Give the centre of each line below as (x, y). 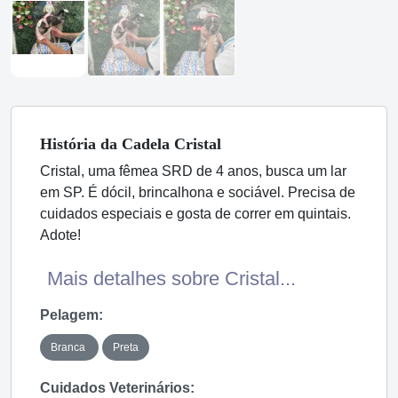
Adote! (60, 235)
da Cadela (135, 144)
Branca (69, 347)
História (70, 144)
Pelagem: (72, 315)
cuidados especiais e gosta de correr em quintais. (195, 214)
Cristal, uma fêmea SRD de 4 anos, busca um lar (193, 171)
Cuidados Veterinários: (117, 388)
